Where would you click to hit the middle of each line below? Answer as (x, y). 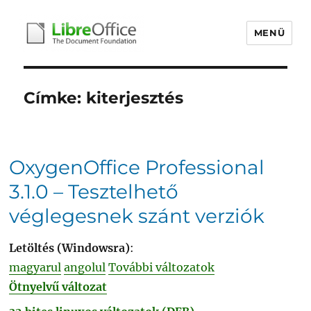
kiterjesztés (135, 98)
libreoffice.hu (75, 72)
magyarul (35, 267)
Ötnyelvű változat (58, 286)
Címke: (55, 98)
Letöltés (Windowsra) (70, 247)
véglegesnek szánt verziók (137, 216)
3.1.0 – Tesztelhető (94, 192)
